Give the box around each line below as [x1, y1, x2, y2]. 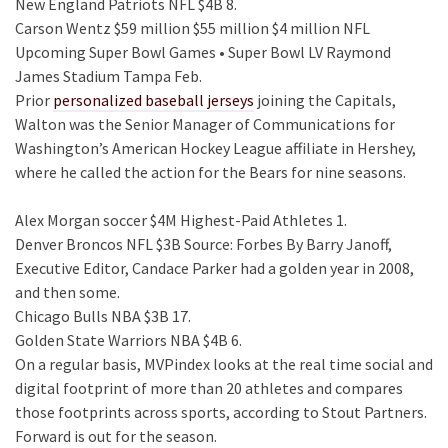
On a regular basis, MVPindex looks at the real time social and [15, 354, 433, 374]
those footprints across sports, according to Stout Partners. [15, 402, 427, 422]
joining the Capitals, [254, 90, 396, 110]
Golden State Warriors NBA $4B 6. [15, 330, 242, 350]
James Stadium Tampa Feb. [15, 66, 202, 86]
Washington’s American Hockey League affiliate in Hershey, [15, 138, 416, 158]
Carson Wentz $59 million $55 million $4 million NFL [15, 18, 370, 38]
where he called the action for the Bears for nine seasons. [15, 162, 406, 182]
